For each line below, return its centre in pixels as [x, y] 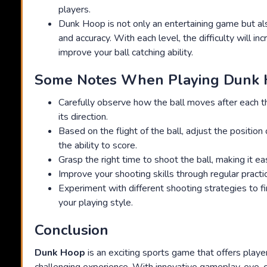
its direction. [83, 117]
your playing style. [96, 203]
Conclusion [72, 230]
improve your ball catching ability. [126, 53]
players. [74, 10]
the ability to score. [98, 146]
